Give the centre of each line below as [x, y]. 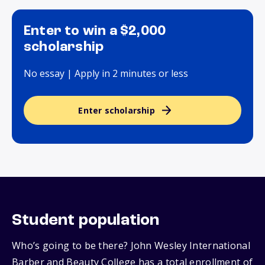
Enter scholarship [117, 111]
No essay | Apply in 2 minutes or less [106, 74]
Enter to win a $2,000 [95, 32]
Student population [86, 221]
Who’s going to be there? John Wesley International [131, 246]
